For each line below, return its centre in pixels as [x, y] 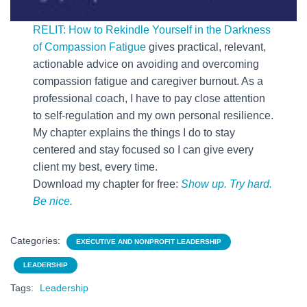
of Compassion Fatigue [90, 47]
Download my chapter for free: [107, 184]
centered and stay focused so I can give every [144, 149]
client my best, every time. [96, 167]
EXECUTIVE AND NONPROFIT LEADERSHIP [149, 241]
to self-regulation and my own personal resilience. [153, 115]
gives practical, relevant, [206, 47]
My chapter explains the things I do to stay [134, 132]
